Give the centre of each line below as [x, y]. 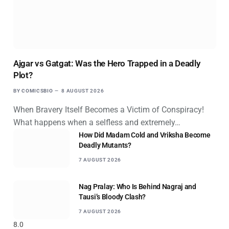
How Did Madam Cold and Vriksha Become [145, 135]
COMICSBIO [37, 90]
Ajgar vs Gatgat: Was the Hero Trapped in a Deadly [107, 63]
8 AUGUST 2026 [83, 90]
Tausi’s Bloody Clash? [112, 197]
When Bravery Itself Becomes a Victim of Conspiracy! [109, 109]
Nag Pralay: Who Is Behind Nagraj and [138, 186]
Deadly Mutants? [105, 145]
